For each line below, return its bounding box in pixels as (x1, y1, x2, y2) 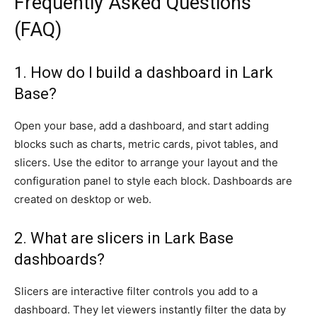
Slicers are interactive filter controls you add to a (14, 284, 258, 299)
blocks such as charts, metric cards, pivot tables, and (14, 137, 278, 151)
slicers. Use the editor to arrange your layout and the (14, 156, 278, 170)
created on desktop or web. (14, 192, 151, 207)
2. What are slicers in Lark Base (14, 229, 234, 248)
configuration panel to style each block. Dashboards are (14, 174, 292, 188)
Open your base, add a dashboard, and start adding (14, 119, 269, 133)
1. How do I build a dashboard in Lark (14, 64, 273, 82)
